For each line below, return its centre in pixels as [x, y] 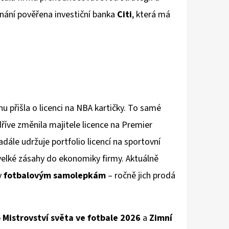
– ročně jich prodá [141, 176]
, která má [151, 15]
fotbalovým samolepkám [55, 176]
